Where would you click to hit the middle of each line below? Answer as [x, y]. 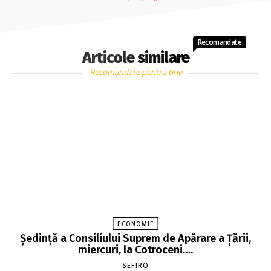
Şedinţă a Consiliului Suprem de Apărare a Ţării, [135, 239]
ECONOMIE [135, 224]
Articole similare [135, 58]
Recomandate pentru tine [135, 72]
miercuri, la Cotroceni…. [135, 250]
